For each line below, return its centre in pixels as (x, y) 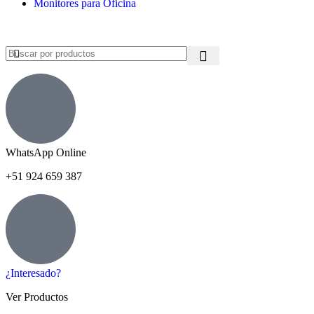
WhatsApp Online (46, 152)
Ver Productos (37, 297)
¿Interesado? (33, 273)
